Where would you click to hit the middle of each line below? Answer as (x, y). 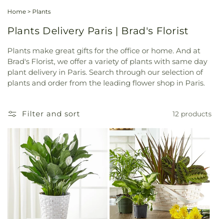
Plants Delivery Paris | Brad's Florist (98, 31)
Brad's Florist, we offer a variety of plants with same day (107, 61)
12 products (192, 114)
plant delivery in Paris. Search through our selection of (105, 72)
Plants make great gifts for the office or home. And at (104, 51)
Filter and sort (51, 114)
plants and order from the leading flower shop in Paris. (106, 83)
